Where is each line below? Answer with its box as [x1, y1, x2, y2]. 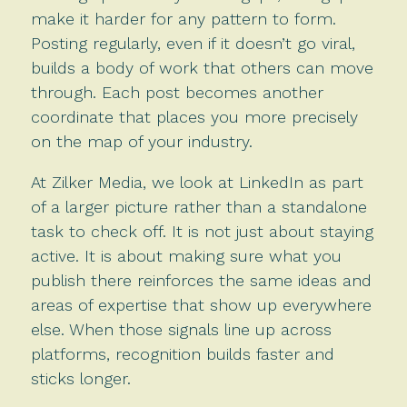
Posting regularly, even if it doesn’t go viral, [30, 33, 355, 53]
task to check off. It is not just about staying [30, 221, 373, 241]
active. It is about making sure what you [30, 245, 342, 265]
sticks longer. [30, 368, 131, 388]
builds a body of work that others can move [30, 57, 373, 77]
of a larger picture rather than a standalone [30, 196, 367, 216]
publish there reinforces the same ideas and [30, 270, 372, 290]
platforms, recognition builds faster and [30, 343, 334, 363]
